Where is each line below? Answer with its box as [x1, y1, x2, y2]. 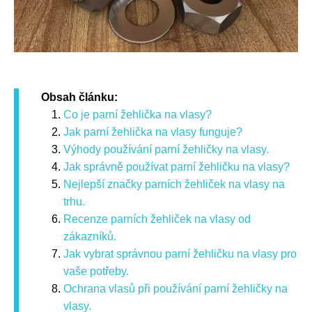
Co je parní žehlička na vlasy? [63, 108, 212, 120]
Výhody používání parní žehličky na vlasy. [63, 143, 269, 155]
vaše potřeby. [63, 265, 129, 277]
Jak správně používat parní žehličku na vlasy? [63, 160, 290, 173]
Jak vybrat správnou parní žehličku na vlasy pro [63, 247, 297, 260]
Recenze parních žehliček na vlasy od [63, 212, 251, 225]
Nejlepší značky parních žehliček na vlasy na [63, 178, 285, 190]
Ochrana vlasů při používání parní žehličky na [63, 282, 288, 295]
